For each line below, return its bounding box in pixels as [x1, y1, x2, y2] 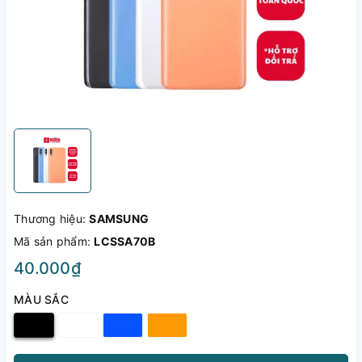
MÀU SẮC [14, 293, 69, 306]
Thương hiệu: [14, 212, 90, 225]
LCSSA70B [94, 234, 156, 248]
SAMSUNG [89, 212, 149, 225]
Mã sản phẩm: [14, 234, 95, 248]
